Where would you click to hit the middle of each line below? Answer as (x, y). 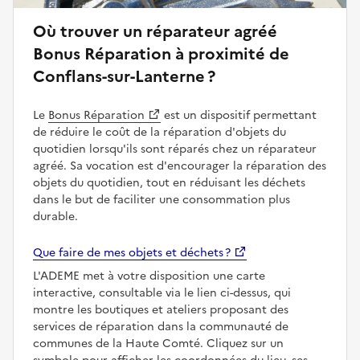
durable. (55, 216)
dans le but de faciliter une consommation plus (162, 199)
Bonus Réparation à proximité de (161, 53)
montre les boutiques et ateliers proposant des (161, 309)
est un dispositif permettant (239, 115)
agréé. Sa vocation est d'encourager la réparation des (180, 166)
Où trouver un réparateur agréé (155, 31)
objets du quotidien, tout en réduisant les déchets (169, 182)
